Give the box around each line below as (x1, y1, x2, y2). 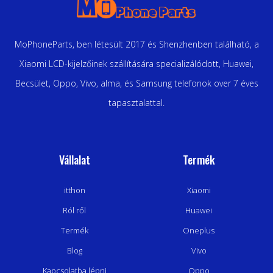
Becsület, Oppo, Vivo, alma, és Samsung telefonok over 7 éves (15, 77, 258, 89)
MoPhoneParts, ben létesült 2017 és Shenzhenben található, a (14, 38, 259, 50)
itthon (63, 184, 85, 196)
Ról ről (63, 204, 86, 216)
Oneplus (183, 224, 214, 236)
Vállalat (58, 151, 90, 168)
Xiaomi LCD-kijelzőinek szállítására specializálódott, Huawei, (19, 57, 253, 69)
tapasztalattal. (108, 96, 165, 108)
